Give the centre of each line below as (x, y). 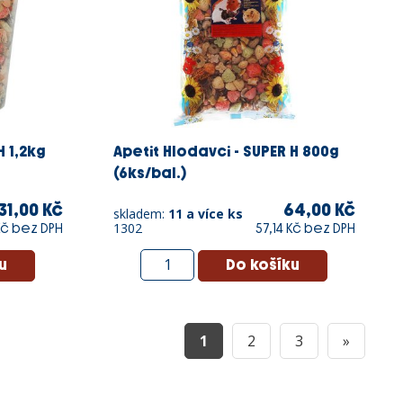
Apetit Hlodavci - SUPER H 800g (226, 151)
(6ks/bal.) (149, 173)
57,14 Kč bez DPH (305, 228)
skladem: (140, 213)
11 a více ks (205, 213)
